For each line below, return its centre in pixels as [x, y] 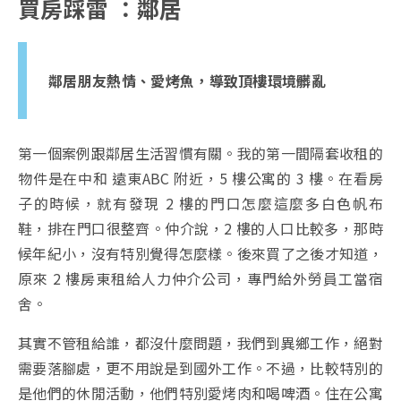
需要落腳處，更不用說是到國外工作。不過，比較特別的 [201, 368]
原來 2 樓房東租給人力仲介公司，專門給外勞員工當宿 [200, 279]
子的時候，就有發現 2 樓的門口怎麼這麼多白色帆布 [200, 204]
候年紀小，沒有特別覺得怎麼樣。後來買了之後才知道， [200, 254]
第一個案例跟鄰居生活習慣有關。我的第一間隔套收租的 [201, 154]
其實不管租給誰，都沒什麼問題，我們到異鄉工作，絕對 [201, 343]
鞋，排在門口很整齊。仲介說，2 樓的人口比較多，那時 [200, 229]
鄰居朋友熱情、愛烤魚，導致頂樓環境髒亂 [188, 81]
